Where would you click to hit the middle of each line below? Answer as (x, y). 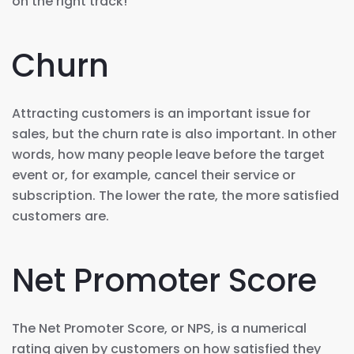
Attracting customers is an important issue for (161, 113)
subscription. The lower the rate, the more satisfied (175, 195)
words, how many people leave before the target (168, 154)
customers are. (60, 216)
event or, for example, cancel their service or (154, 175)
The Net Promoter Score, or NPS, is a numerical (159, 328)
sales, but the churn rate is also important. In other (174, 134)
